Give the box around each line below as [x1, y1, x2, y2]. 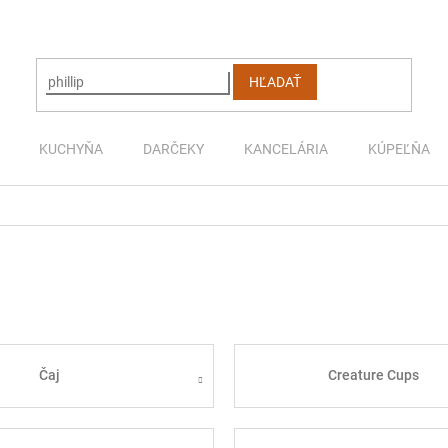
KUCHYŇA [39, 140, 103, 157]
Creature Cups [328, 367, 420, 384]
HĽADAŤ [249, 74, 302, 91]
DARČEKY [143, 140, 204, 157]
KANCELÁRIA [244, 140, 328, 157]
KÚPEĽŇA [368, 140, 430, 157]
